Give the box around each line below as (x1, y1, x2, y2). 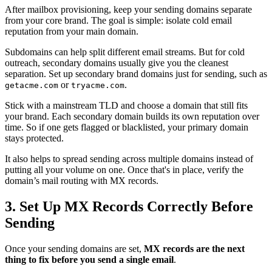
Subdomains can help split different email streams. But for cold (5, 47, 245, 58)
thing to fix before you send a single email (5, 254, 174, 265)
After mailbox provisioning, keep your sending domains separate (5, 4, 252, 15)
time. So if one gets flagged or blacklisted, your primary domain (5, 122, 248, 133)
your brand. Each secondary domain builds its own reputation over (5, 111, 259, 122)
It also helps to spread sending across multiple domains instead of (5, 154, 253, 165)
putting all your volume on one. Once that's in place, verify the (5, 165, 243, 175)
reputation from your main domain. (5, 26, 138, 37)
